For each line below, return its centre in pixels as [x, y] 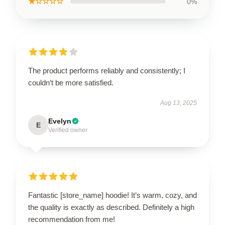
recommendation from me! [72, 219]
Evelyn [60, 121]
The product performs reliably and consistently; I [107, 71]
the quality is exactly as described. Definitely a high [111, 207]
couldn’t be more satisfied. [71, 83]
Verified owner [68, 130]
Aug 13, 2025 [179, 103]
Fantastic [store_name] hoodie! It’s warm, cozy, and [113, 195]
